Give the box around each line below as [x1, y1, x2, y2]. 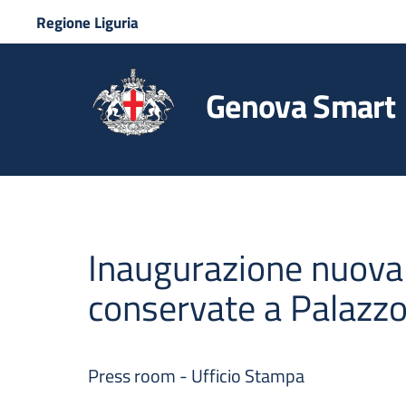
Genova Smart [206, 82, 395, 130]
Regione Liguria [36, 11, 139, 34]
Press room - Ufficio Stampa [88, 362, 304, 390]
